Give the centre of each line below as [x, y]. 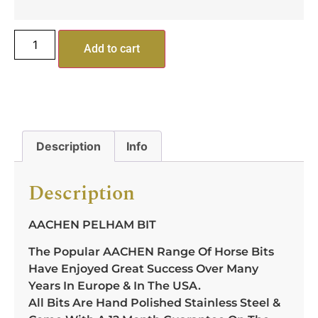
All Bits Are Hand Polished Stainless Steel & [154, 302]
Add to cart [112, 48]
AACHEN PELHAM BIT [92, 224]
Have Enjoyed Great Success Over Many [143, 268]
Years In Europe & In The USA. [115, 285]
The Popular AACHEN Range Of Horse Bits [151, 251]
